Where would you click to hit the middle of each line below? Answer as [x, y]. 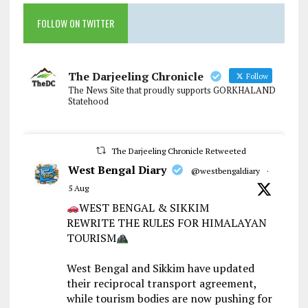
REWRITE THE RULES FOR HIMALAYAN [166, 223]
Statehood [88, 101]
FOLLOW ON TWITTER [75, 23]
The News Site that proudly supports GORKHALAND [172, 90]
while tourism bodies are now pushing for [169, 299]
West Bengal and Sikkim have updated [160, 268]
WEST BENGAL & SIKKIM [144, 208]
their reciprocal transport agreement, [161, 284]
